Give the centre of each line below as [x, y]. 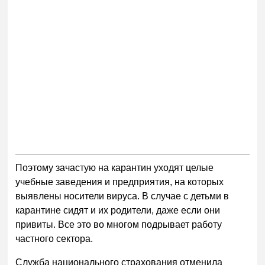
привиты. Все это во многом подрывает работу [119, 225]
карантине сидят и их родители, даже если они [118, 211]
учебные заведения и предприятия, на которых [120, 182]
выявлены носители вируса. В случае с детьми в [122, 196]
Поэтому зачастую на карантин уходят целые [115, 168]
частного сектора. [54, 239]
